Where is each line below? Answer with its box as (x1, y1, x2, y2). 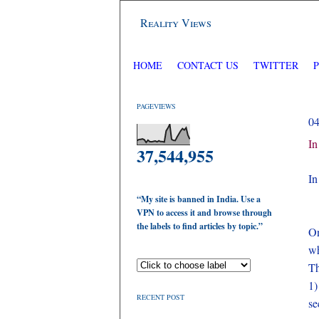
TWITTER (253, 58, 301, 72)
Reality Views (140, 15, 211, 30)
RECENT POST (137, 292, 184, 302)
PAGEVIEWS (137, 101, 176, 111)
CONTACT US (177, 58, 239, 72)
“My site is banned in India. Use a (137, 193, 261, 205)
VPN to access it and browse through (137, 206, 272, 219)
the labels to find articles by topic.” (137, 220, 263, 232)
